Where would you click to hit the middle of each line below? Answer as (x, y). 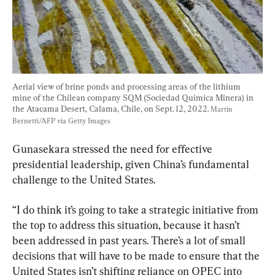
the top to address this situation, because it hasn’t (127, 225)
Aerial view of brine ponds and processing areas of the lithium (127, 86)
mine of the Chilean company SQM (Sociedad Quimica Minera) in (134, 97)
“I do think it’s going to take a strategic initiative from (137, 209)
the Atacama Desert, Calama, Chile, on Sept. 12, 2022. (111, 108)
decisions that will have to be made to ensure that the (137, 255)
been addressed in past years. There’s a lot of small (130, 240)
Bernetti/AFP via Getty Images (61, 121)
